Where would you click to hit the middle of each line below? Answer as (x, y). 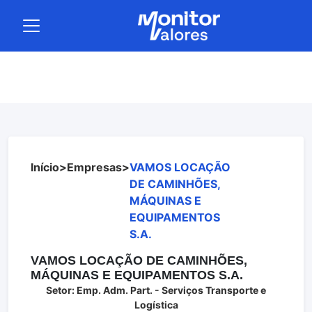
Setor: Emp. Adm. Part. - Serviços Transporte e (156, 290)
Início (45, 167)
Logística (156, 305)
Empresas (94, 167)
